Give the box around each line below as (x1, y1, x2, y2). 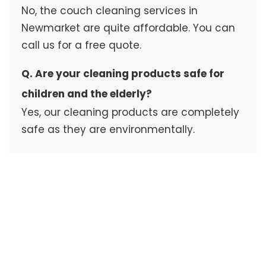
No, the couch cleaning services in (21, 4, 198, 18)
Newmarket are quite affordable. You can (21, 21, 235, 36)
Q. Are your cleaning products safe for (21, 66, 224, 81)
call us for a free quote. (21, 38, 141, 53)
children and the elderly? (21, 87, 152, 102)
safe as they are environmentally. (21, 122, 195, 137)
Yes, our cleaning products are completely (21, 105, 239, 120)
